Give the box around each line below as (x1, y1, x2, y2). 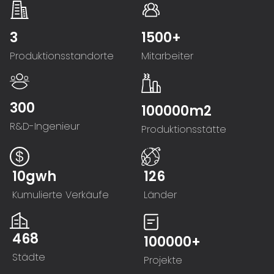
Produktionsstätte (141, 122, 226, 137)
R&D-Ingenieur (10, 119, 80, 133)
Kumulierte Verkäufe (12, 188, 109, 202)
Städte (12, 250, 46, 265)
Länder (144, 188, 177, 202)
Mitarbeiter (141, 49, 193, 64)
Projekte (144, 253, 183, 267)
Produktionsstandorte (10, 49, 114, 64)
